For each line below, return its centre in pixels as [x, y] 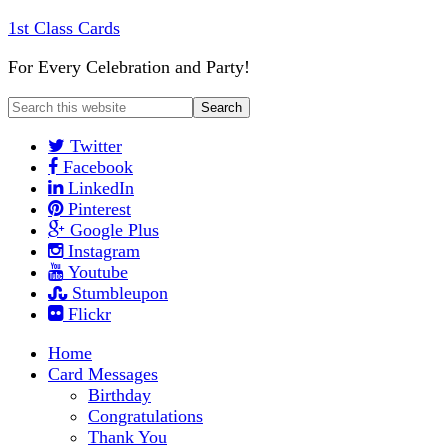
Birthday [119, 395]
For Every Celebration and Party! [129, 67]
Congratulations [145, 416]
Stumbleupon [120, 293]
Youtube [98, 272]
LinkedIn [101, 188]
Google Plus [114, 230]
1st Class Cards [64, 28]
